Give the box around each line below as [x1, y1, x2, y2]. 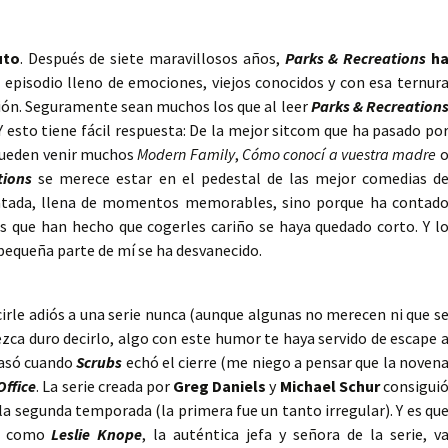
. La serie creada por [36, 376, 174, 397]
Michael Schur [279, 376, 380, 397]
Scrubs [76, 352, 123, 373]
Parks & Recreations [284, 48, 427, 69]
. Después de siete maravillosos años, [19, 48, 285, 69]
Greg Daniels [173, 376, 267, 397]
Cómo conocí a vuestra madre [242, 144, 437, 165]
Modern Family [137, 144, 235, 165]
